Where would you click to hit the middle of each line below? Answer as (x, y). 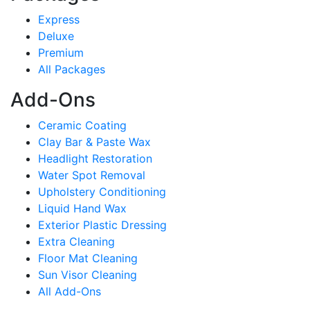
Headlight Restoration (95, 158)
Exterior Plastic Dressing (102, 225)
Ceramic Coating (82, 125)
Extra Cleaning (76, 241)
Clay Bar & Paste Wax (94, 142)
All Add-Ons (70, 291)
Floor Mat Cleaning (88, 258)
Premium (61, 53)
